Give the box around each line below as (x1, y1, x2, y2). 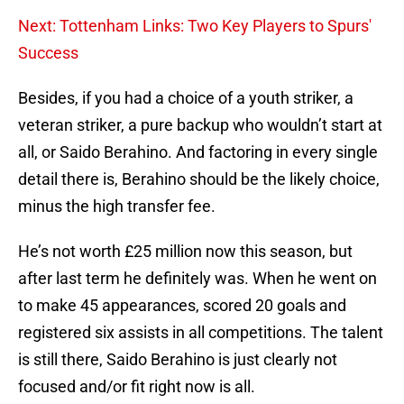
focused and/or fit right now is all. (18, 377, 255, 397)
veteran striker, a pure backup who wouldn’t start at (18, 115, 382, 135)
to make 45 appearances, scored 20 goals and (18, 296, 346, 316)
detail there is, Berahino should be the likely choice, (18, 170, 380, 189)
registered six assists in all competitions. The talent (18, 323, 383, 343)
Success (18, 43, 78, 63)
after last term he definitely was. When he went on (18, 269, 377, 289)
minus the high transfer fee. (18, 197, 216, 216)
